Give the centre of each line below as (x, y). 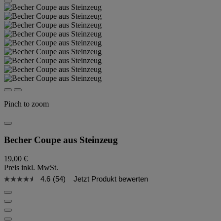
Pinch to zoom (26, 104)
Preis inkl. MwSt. (31, 168)
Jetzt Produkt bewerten (110, 179)
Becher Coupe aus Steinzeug (61, 140)
